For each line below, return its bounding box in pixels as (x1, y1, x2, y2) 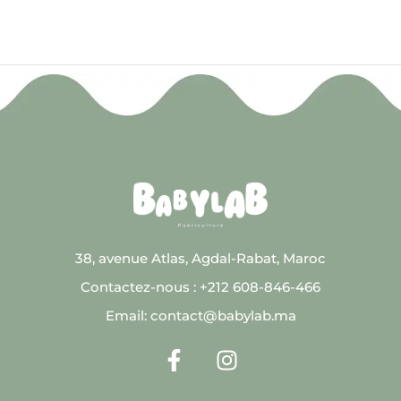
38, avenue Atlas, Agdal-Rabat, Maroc (75, 249, 326, 267)
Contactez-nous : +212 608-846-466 (81, 277, 320, 295)
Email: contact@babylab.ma (105, 306, 296, 324)
